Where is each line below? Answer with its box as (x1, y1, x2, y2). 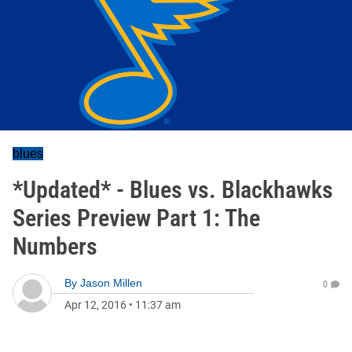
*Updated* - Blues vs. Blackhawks (13, 176, 333, 203)
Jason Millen (80, 277, 142, 289)
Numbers (13, 233, 97, 260)
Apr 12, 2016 (64, 299, 126, 311)
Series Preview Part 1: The (13, 204, 260, 232)
